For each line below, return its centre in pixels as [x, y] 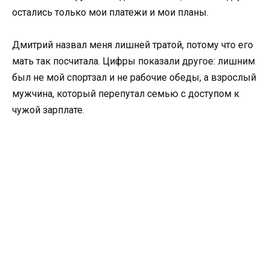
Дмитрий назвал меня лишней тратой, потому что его [133, 45]
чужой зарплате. [48, 110]
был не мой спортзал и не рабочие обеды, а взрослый [134, 77]
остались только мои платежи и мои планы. [110, 12]
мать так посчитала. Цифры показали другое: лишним [133, 61]
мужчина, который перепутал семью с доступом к [126, 93]
